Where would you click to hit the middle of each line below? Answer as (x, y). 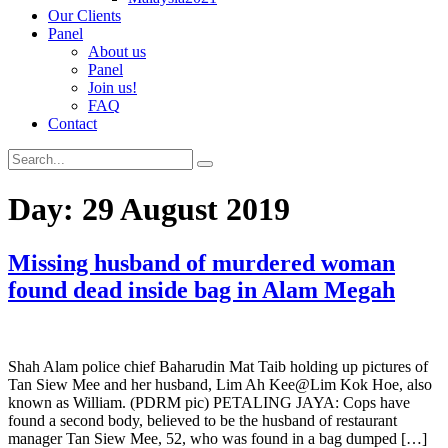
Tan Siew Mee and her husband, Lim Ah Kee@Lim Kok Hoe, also (220, 384)
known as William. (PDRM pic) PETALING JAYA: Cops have (209, 402)
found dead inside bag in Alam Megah (201, 289)
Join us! (112, 87)
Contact (72, 123)
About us (117, 51)
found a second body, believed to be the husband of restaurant (202, 420)
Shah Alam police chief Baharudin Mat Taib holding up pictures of (218, 366)
